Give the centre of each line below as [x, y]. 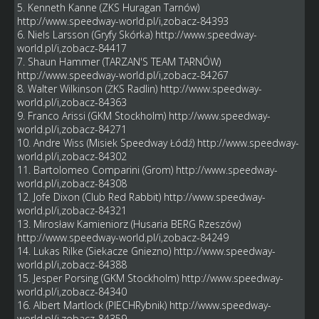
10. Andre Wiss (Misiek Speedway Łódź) [107, 143]
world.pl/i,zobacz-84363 [72, 103]
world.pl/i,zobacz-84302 [72, 157]
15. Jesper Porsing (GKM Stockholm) [99, 278]
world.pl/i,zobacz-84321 [72, 211]
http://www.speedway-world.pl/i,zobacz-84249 [122, 238]
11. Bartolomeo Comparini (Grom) [96, 170]
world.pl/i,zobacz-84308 [72, 184]
